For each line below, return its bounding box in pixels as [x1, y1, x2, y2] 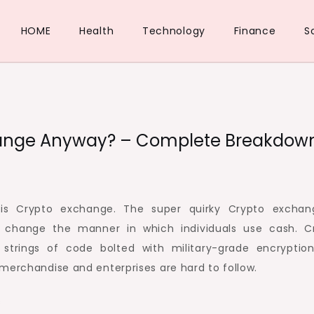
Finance [233, 24, 276, 38]
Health [79, 24, 114, 38]
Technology [142, 24, 205, 38]
